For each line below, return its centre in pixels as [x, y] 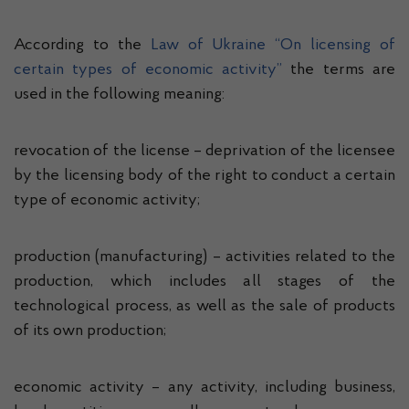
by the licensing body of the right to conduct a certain [204, 176]
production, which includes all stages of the [204, 282]
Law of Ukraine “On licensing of [273, 46]
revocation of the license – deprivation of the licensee [204, 152]
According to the [82, 46]
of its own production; [90, 331]
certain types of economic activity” [148, 70]
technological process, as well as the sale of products [204, 307]
